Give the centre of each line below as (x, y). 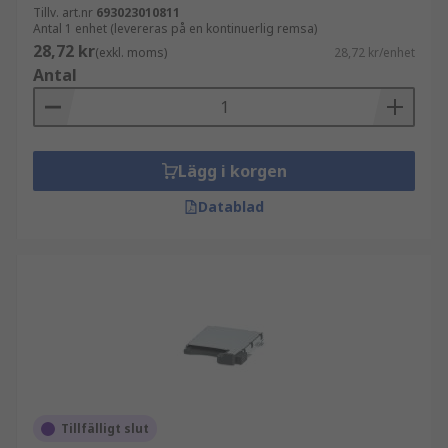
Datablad (231, 206)
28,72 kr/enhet (374, 52)
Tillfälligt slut (105, 428)
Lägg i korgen (232, 171)
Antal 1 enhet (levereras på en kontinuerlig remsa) (175, 28)
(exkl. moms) (131, 52)
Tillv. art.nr (63, 12)
